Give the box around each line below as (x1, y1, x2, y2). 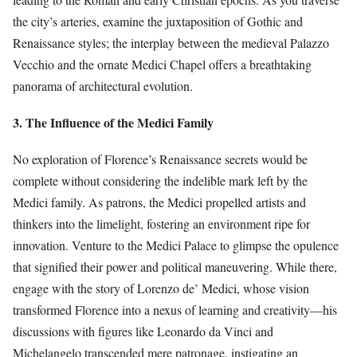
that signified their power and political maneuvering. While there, (13, 258, 337, 276)
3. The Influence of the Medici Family (13, 112, 214, 131)
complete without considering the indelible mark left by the (13, 172, 308, 190)
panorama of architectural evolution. (13, 76, 193, 94)
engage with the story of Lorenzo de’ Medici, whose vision (13, 280, 309, 297)
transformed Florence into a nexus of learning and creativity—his (13, 301, 337, 319)
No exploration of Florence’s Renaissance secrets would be (13, 151, 308, 168)
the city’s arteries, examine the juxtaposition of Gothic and (13, 12, 303, 29)
